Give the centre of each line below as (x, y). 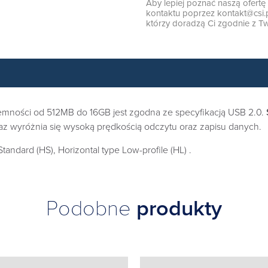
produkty (179, 208)
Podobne (91, 208)
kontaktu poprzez (182, 13)
